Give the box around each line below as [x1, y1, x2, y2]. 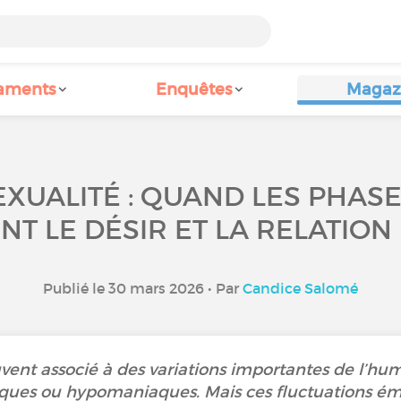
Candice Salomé [243, 279, 358, 297]
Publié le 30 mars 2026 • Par [43, 279, 243, 297]
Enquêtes [155, 80, 232, 99]
